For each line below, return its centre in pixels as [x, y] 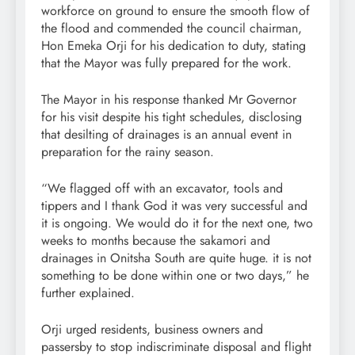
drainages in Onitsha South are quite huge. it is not [176, 258]
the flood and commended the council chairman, [172, 29]
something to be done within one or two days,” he [175, 276]
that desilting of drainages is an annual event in [166, 135]
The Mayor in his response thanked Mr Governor [169, 100]
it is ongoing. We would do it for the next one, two [177, 223]
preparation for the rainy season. [128, 152]
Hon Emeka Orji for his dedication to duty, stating [174, 46]
